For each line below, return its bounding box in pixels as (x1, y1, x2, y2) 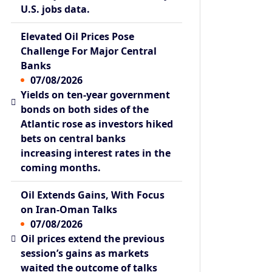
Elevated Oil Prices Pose (21, 29, 135, 43)
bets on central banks (21, 131, 126, 145)
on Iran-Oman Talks (21, 202, 118, 216)
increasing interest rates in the (21, 146, 171, 160)
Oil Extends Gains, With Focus (21, 188, 165, 202)
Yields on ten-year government (21, 87, 171, 101)
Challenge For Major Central (21, 44, 157, 58)
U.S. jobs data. (21, 2, 90, 16)
